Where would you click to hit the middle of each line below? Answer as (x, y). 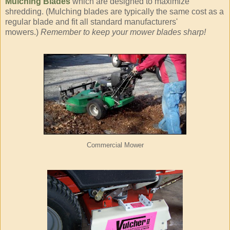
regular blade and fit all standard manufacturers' (91, 22)
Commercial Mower (115, 146)
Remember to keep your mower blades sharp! (123, 32)
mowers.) (23, 32)
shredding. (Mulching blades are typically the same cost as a (114, 12)
